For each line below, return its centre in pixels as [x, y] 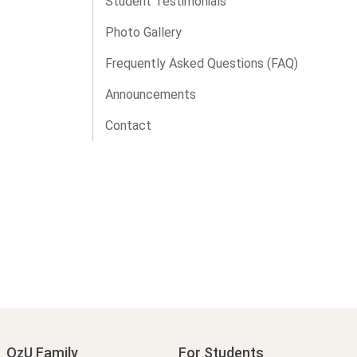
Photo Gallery [143, 33]
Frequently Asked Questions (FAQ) [202, 64]
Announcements [151, 95]
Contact [128, 126]
